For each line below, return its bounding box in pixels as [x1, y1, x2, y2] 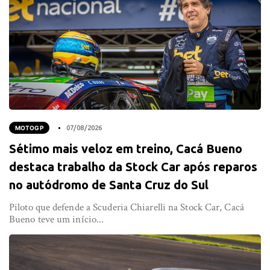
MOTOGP [15, 124, 43, 131]
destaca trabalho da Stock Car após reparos [9, 159, 257, 174]
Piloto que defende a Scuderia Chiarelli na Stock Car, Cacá [9, 200, 244, 214]
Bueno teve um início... [9, 212, 104, 226]
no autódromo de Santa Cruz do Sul [9, 177, 209, 192]
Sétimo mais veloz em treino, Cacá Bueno [9, 141, 242, 155]
